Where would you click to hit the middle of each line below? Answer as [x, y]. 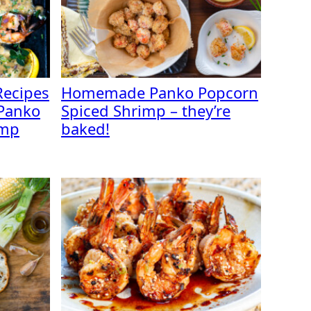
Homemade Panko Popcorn [160, 92]
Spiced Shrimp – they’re [146, 110]
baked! [85, 128]
